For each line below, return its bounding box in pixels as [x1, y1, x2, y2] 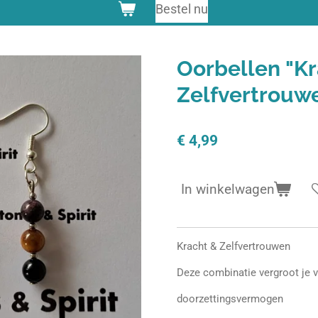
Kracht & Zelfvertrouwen [177, 239, 290, 253]
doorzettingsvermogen [177, 292, 283, 305]
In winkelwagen [181, 181, 275, 197]
